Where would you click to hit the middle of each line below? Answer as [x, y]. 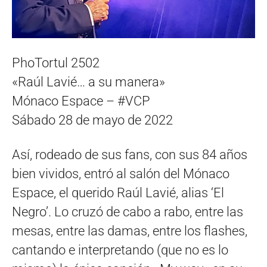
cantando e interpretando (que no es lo [120, 250]
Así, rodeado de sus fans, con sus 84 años [130, 154]
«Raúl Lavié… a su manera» [89, 82]
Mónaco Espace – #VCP [81, 101]
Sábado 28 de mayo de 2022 [92, 120]
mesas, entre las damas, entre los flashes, [130, 231]
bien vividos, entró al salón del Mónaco [121, 173]
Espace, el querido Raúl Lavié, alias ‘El [118, 193]
